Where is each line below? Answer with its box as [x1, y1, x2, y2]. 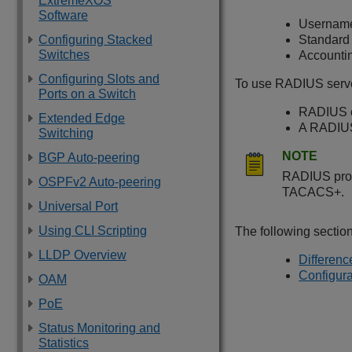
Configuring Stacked [38, 33, 152, 46]
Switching [38, 126, 93, 140]
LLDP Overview [38, 248, 126, 262]
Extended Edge [38, 112, 125, 125]
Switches [38, 48, 90, 61]
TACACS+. [282, 185, 344, 200]
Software [38, 9, 88, 22]
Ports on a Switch [38, 87, 136, 101]
